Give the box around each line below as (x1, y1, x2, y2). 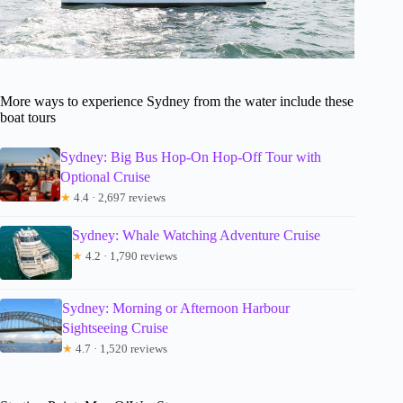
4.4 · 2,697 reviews (70, 191, 166, 205)
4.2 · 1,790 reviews (83, 249, 177, 264)
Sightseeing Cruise (62, 320, 169, 336)
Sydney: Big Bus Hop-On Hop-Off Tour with (59, 149, 321, 166)
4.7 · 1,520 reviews (73, 342, 168, 356)
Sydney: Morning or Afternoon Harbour (62, 300, 291, 317)
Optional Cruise (59, 169, 150, 185)
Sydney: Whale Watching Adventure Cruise (72, 228, 320, 244)
